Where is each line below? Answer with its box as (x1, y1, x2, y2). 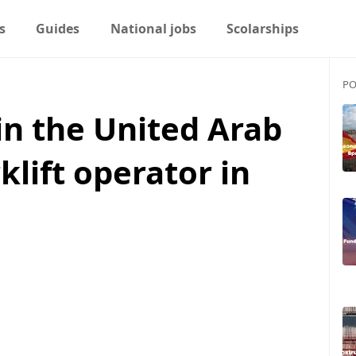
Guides (36, 20, 80, 37)
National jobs (110, 20, 196, 37)
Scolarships (226, 20, 300, 37)
